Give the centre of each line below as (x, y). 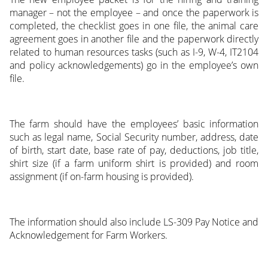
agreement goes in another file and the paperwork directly (134, 39)
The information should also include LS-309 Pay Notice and (134, 222)
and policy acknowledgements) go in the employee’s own (134, 65)
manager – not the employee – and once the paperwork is (134, 12)
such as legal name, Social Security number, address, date (134, 137)
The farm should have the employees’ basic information (134, 124)
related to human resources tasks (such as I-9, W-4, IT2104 (134, 52)
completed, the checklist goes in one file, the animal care (134, 25)
